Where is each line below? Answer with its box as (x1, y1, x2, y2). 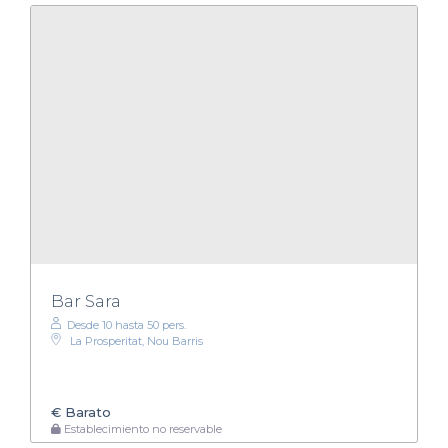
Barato (61, 403, 111, 420)
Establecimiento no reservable (61, 421, 222, 436)
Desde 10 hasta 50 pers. (67, 318, 186, 333)
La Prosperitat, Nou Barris (70, 334, 203, 349)
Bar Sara (51, 291, 121, 312)
